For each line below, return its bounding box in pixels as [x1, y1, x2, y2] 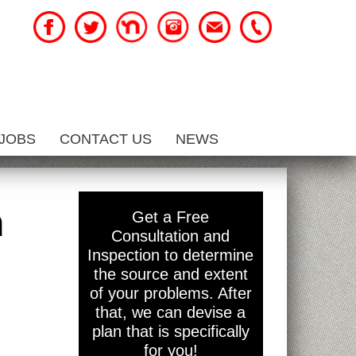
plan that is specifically [91, 323, 250, 340]
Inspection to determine [87, 246, 254, 264]
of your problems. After [89, 284, 252, 302]
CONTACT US [60, 131, 152, 147]
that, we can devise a [95, 304, 246, 321]
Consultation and [111, 227, 230, 245]
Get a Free [132, 208, 210, 226]
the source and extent [93, 265, 248, 283]
